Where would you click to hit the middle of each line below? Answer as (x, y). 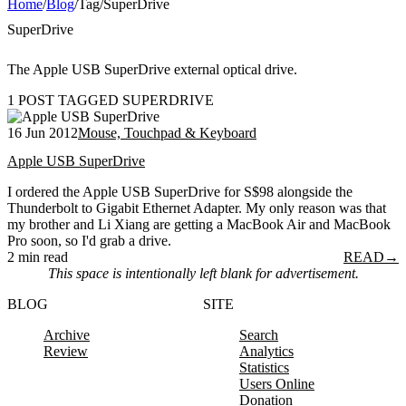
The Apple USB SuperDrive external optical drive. (152, 69)
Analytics (266, 352)
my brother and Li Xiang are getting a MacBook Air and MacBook (199, 225)
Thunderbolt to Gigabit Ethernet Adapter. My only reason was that (197, 208)
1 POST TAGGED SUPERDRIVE (111, 100)
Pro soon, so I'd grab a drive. (89, 241)
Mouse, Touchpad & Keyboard (167, 132)
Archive (67, 335)
